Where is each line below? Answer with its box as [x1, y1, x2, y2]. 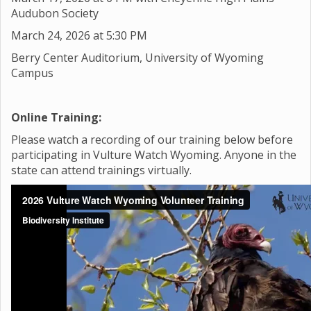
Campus [11, 65, 53, 81]
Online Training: [11, 110, 101, 125]
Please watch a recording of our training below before [11, 132, 293, 147]
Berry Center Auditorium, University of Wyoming [11, 50, 264, 65]
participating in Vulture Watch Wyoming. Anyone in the [11, 147, 296, 162]
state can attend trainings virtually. [11, 162, 194, 178]
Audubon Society [11, 6, 99, 21]
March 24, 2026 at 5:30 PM [11, 28, 147, 43]
